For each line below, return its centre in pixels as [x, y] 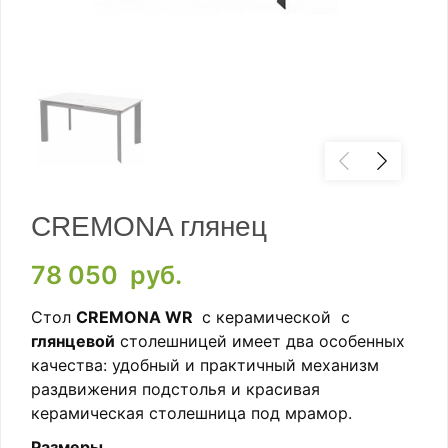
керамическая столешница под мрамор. [191, 413]
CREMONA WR [136, 317]
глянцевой [73, 341]
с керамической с [273, 317]
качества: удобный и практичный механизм [205, 365]
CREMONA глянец [149, 227]
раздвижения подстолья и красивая [178, 389]
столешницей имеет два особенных [260, 341]
